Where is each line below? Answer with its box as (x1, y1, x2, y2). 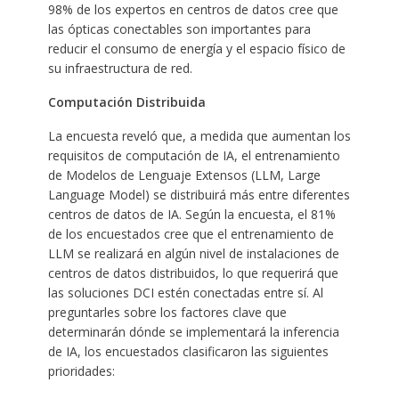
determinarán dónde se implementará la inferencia (47, 322, 339, 340)
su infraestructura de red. (47, 59, 196, 77)
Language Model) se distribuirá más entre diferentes (47, 185, 350, 203)
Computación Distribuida (47, 93, 206, 110)
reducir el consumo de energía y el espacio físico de (47, 39, 346, 57)
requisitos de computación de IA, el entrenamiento (47, 146, 340, 164)
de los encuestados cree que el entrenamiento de (47, 224, 334, 242)
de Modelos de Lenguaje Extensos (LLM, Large (47, 166, 321, 183)
